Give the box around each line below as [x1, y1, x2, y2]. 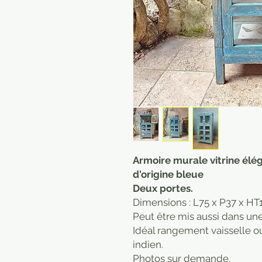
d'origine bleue [133, 168, 204, 181]
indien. [133, 239, 163, 251]
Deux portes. [133, 182, 193, 195]
